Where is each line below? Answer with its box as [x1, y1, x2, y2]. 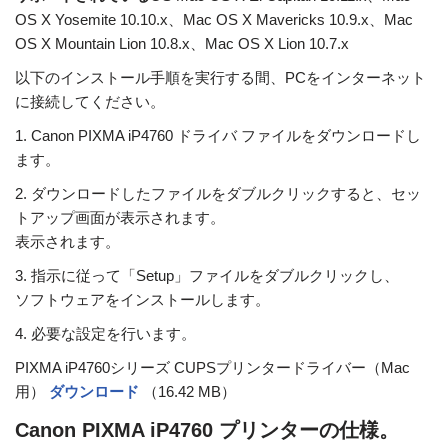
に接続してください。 [15, 93, 165, 111]
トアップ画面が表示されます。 [15, 209, 225, 227]
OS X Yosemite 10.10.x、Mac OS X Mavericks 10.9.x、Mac [15, 11, 413, 29]
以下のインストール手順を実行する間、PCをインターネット [15, 69, 426, 87]
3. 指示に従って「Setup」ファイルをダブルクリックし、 [15, 267, 399, 285]
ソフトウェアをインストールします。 [15, 291, 270, 309]
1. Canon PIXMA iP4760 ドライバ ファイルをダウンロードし [15, 127, 421, 145]
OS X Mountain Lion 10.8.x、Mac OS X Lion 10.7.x [15, 35, 349, 53]
